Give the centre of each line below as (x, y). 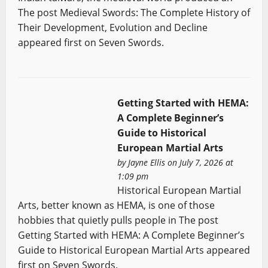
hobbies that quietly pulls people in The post (118, 220)
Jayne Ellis (146, 162)
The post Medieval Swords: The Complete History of (134, 13)
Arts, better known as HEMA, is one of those (116, 205)
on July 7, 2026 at (199, 162)
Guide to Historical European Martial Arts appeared (134, 250)
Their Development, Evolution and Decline (112, 28)
